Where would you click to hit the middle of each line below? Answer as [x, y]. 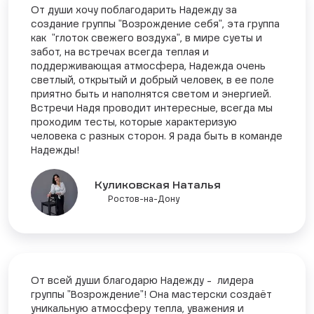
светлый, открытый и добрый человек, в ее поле [152, 81]
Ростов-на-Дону [144, 199]
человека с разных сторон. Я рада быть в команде [157, 137]
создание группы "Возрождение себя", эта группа [155, 25]
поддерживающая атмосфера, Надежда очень [148, 67]
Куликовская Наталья [158, 185]
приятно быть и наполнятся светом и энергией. [151, 95]
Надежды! [55, 151]
